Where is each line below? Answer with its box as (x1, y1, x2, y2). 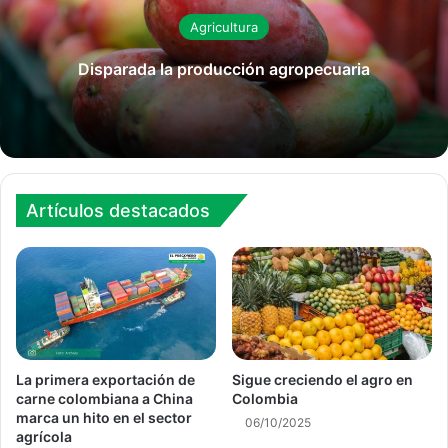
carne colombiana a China (16, 390, 193, 408)
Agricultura (190, 18, 258, 35)
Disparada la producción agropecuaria (78, 58, 370, 79)
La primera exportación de (16, 371, 195, 389)
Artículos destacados (26, 200, 210, 222)
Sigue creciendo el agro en (232, 371, 413, 389)
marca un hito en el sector (16, 409, 192, 427)
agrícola (16, 428, 72, 446)
